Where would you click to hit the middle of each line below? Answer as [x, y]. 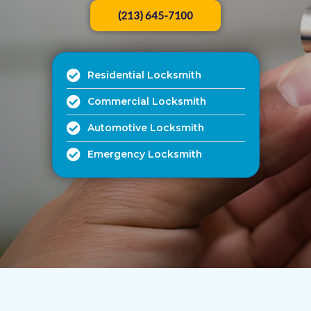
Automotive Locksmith [145, 128]
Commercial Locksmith [146, 101]
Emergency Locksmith [144, 154]
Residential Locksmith [144, 75]
